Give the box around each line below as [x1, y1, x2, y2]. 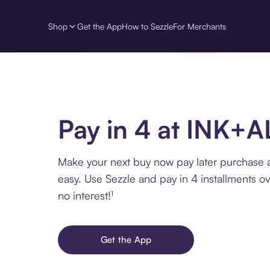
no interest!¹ [58, 188, 113, 202]
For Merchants [173, 20, 226, 31]
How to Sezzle [122, 20, 173, 31]
